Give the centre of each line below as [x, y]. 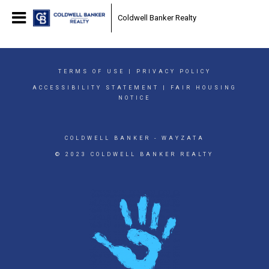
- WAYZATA [177, 138]
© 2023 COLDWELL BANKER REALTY [134, 154]
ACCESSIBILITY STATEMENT [95, 88]
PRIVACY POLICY [174, 71]
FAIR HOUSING [204, 88]
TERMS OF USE [91, 71]
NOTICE [134, 98]
